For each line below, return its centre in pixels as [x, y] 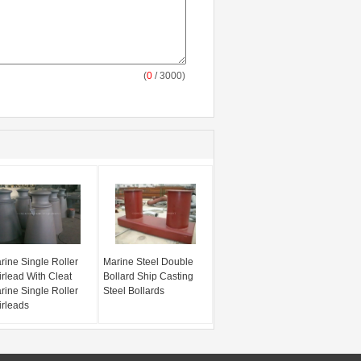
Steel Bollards [134, 291]
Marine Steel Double [149, 262]
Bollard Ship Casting [149, 276]
